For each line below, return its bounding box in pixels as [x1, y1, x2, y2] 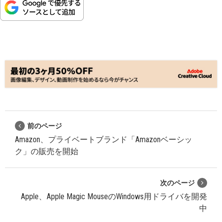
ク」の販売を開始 [15, 146, 78, 156]
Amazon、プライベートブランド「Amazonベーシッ [15, 134, 192, 144]
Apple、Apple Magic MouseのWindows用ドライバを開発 [21, 191, 207, 201]
